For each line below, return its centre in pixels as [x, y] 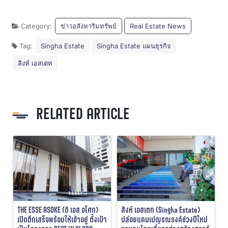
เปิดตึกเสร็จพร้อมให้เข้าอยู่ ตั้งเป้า [62, 220]
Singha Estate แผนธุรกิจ [134, 46]
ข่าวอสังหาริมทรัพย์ [89, 26]
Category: [36, 26]
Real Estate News [158, 26]
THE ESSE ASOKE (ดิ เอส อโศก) [58, 210]
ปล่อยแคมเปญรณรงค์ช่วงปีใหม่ [164, 220]
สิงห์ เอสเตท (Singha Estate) [161, 210]
